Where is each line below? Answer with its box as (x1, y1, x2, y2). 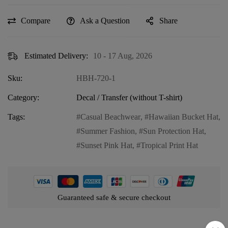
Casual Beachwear (80, 112, 140, 122)
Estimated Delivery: (24, 51, 88, 61)
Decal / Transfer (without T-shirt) (76, 93, 182, 102)
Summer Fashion (80, 127, 135, 136)
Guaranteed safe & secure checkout (58, 193, 170, 202)
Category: (8, 93, 39, 102)
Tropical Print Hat (140, 141, 198, 150)
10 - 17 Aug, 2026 (93, 51, 152, 61)
